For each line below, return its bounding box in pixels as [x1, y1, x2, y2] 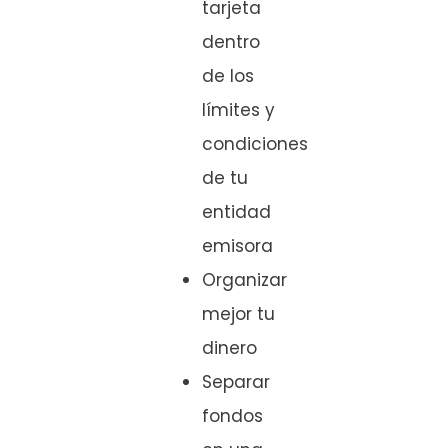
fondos [202, 403, 263, 428]
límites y [202, 97, 275, 122]
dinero [202, 335, 257, 360]
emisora [202, 233, 273, 258]
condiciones [202, 131, 308, 156]
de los [202, 63, 254, 88]
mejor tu [202, 301, 275, 326]
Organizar [202, 267, 287, 292]
